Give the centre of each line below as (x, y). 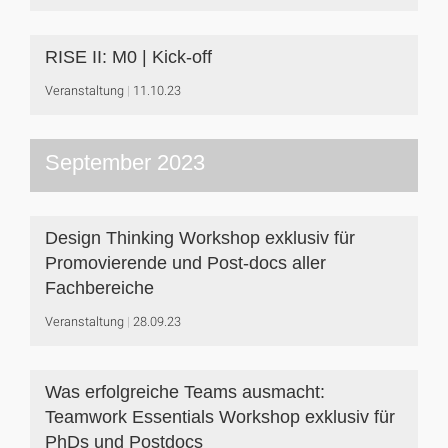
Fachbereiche (99, 288)
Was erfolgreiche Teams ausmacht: (185, 392)
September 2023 (125, 162)
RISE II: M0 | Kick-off (128, 57)
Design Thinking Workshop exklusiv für (200, 238)
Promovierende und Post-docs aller (185, 263)
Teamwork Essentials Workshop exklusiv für (220, 417)
